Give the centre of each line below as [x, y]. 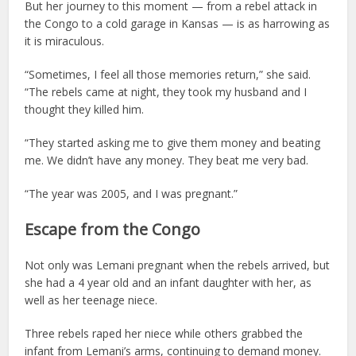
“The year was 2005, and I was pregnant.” [132, 194]
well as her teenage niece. [91, 300]
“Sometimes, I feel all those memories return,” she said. [168, 75]
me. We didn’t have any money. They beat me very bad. [167, 161]
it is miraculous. [65, 41]
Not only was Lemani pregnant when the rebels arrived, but [178, 265]
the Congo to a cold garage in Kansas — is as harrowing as [178, 24]
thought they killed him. [85, 110]
